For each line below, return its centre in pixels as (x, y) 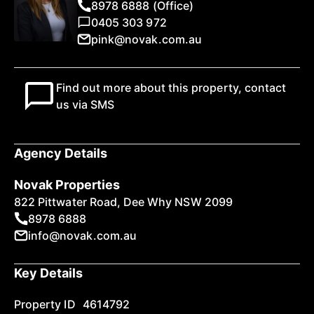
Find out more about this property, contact (171, 88)
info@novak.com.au (82, 235)
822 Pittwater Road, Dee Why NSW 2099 (123, 202)
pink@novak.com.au (146, 39)
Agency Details (61, 153)
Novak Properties (67, 185)
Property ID (45, 304)
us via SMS (86, 104)
